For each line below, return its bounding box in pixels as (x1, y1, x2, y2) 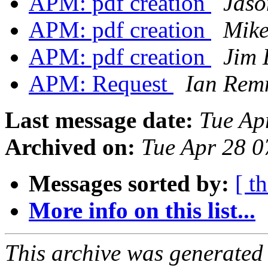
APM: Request (29, 71, 173, 97)
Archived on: (5, 134, 135, 160)
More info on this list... (29, 197, 255, 224)
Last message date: (5, 107, 193, 133)
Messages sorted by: (29, 170, 229, 197)
